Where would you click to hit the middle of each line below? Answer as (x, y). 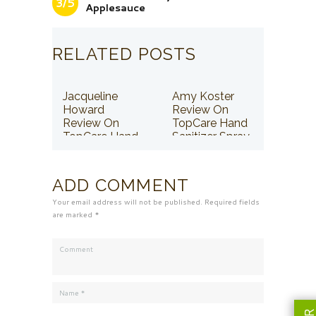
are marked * (76, 214)
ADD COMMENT (121, 185)
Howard (84, 109)
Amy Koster (203, 96)
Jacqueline (90, 96)
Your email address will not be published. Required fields (156, 201)
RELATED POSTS (124, 54)
